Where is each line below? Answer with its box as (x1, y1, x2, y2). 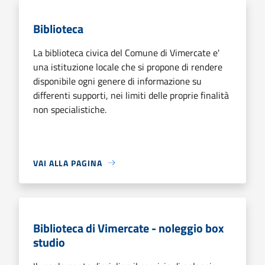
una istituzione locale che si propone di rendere (33, 59, 222, 74)
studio (33, 232, 65, 251)
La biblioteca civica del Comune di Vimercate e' (33, 45, 219, 60)
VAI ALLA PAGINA (33, 156, 102, 169)
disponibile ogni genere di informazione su (33, 73, 202, 88)
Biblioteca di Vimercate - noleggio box (33, 218, 224, 237)
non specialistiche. (33, 102, 106, 117)
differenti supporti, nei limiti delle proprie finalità (33, 88, 229, 102)
